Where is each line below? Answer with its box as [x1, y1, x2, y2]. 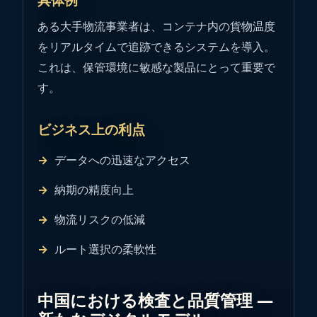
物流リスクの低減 [54, 211, 145, 227]
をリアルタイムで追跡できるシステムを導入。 [38, 38, 275, 54]
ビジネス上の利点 [38, 120, 145, 139]
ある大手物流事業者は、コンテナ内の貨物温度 [38, 18, 275, 34]
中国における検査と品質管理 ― [38, 289, 273, 312]
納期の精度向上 [54, 182, 134, 198]
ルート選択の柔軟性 [54, 241, 156, 257]
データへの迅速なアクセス [54, 152, 190, 168]
